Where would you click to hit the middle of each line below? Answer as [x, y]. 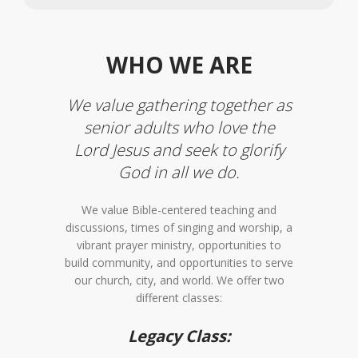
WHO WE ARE [179, 64]
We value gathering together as [179, 104]
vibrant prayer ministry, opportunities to [179, 245]
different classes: [179, 297]
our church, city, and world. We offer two [179, 280]
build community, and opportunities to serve [179, 262]
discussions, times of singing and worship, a [179, 227]
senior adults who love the [179, 127]
